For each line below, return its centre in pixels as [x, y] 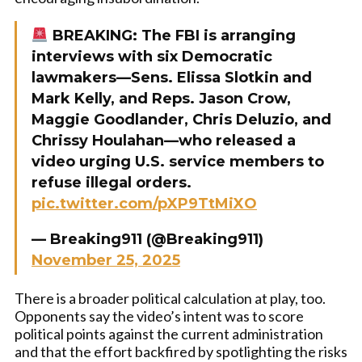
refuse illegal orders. [112, 183]
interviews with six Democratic [152, 57]
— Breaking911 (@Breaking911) [147, 239]
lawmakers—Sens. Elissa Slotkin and [172, 78]
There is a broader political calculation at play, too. [170, 298]
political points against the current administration [169, 334]
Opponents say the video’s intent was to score [159, 316]
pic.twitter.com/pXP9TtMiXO [144, 204]
